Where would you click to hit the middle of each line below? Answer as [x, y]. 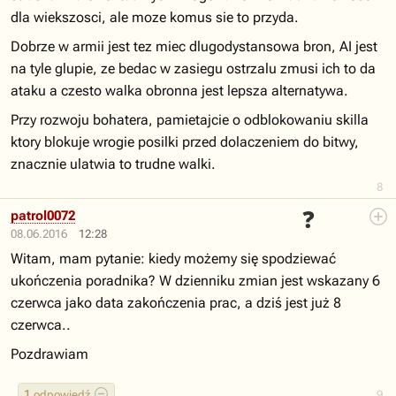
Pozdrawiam [49, 354]
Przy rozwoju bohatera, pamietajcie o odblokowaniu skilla [190, 120]
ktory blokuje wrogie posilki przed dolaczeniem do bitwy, [185, 142]
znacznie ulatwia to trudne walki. [113, 164]
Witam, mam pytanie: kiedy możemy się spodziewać [173, 259]
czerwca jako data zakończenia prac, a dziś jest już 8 [176, 303]
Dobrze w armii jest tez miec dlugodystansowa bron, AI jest [194, 46]
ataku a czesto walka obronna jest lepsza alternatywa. [179, 91]
